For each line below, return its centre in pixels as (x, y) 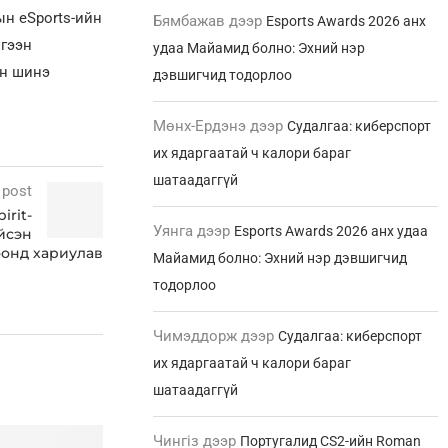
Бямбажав (189, 21)
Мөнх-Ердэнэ (200, 126)
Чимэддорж (195, 336)
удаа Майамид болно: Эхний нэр (259, 48)
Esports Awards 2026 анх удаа (331, 231)
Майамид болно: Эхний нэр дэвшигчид (280, 258)
